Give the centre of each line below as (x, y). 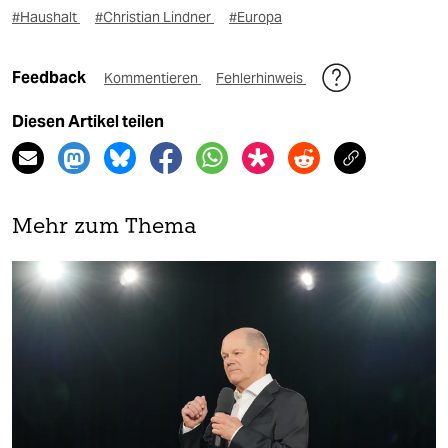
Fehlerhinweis (261, 78)
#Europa (255, 17)
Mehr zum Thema (104, 228)
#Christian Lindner (154, 17)
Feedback (50, 78)
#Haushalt (46, 17)
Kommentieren (152, 78)
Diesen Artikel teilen (88, 122)
